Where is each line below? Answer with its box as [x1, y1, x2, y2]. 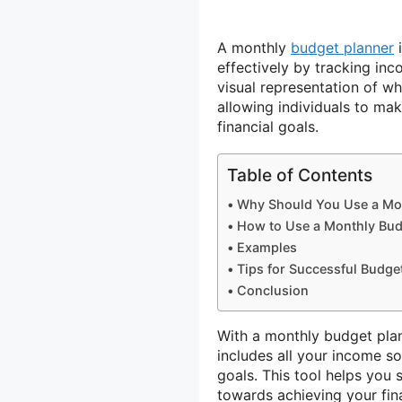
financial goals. [217, 117, 319, 135]
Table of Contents [227, 163, 372, 186]
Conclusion [236, 282, 309, 298]
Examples [236, 239, 297, 255]
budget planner [291, 38, 394, 57]
